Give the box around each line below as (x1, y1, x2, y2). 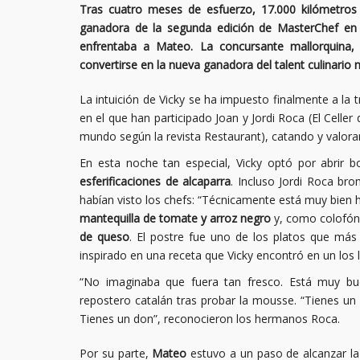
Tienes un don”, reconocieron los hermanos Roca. (80, 311, 340, 326)
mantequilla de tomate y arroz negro (80, 211, 271, 226)
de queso (80, 229, 129, 244)
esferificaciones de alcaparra (80, 174, 231, 189)
